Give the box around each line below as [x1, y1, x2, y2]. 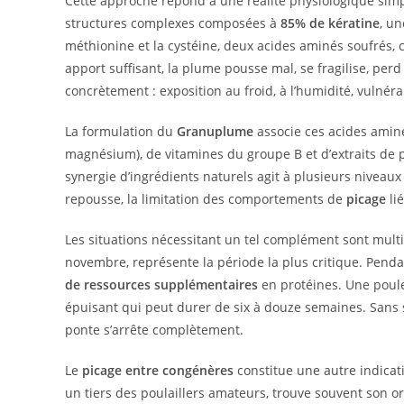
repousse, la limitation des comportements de [65, 189, 346, 207]
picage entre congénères [82, 361, 234, 379]
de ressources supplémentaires [65, 275, 258, 293]
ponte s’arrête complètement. [65, 320, 243, 338]
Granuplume [177, 122, 253, 140]
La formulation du [65, 122, 177, 140]
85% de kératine [280, 14, 380, 32]
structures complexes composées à [65, 14, 280, 32]
